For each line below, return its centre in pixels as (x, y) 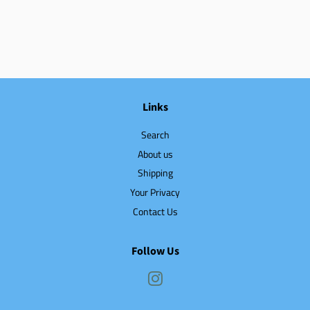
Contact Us (155, 211)
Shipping (155, 173)
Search (155, 135)
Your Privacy (155, 193)
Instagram (184, 279)
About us (155, 154)
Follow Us (155, 252)
